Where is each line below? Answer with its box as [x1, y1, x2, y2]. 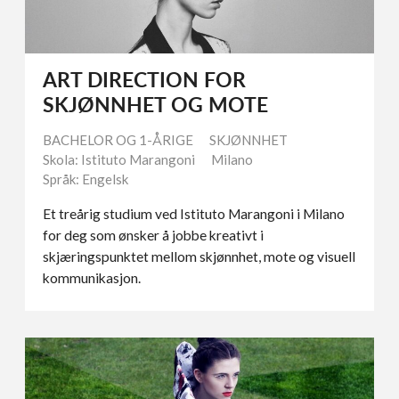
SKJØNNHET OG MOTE [43, 92, 269, 118]
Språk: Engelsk [43, 171, 129, 188]
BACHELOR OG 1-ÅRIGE [43, 132, 194, 149]
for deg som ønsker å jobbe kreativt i [43, 226, 265, 243]
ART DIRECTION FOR [43, 67, 247, 93]
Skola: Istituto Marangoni [43, 151, 196, 168]
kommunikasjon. [43, 269, 142, 286]
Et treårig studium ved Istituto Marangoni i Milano [43, 205, 346, 222]
